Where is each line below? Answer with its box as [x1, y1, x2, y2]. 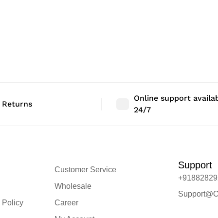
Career [54, 198, 78, 207]
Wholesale [54, 182, 91, 190]
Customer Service [54, 165, 116, 174]
